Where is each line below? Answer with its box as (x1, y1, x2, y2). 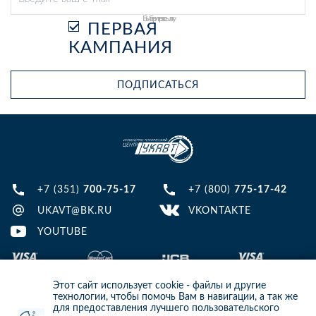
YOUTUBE (37, 227, 87, 238)
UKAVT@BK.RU (37, 206, 112, 217)
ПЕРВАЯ (87, 21, 158, 39)
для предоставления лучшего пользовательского (53, 303, 279, 313)
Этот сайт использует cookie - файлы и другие (53, 281, 266, 291)
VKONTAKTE (188, 206, 251, 217)
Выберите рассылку (142, 14, 174, 23)
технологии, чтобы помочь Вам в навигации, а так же (53, 292, 298, 302)
